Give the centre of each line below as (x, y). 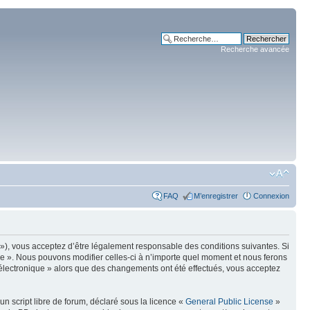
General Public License (229, 302)
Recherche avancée (255, 49)
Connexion (271, 196)
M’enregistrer (216, 196)
